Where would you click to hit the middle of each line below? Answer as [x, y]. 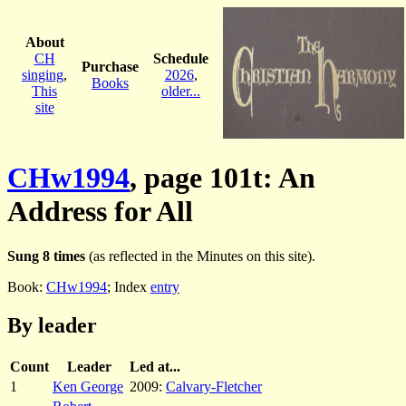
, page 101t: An [222, 178]
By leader [52, 325]
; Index [129, 286]
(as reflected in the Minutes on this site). [200, 256]
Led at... [155, 366]
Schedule [181, 58]
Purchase [110, 66]
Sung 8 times [46, 256]
